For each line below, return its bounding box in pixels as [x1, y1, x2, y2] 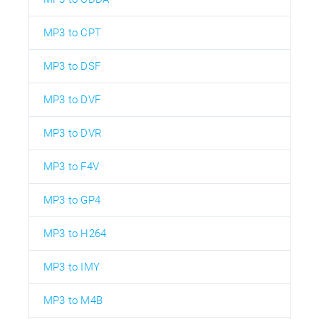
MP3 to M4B [43, 294, 103, 308]
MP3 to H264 [43, 227, 107, 241]
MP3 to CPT [43, 26, 101, 40]
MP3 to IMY [43, 261, 100, 274]
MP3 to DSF [43, 60, 100, 73]
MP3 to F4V [43, 160, 99, 174]
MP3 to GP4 [43, 194, 100, 207]
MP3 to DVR [43, 127, 102, 140]
